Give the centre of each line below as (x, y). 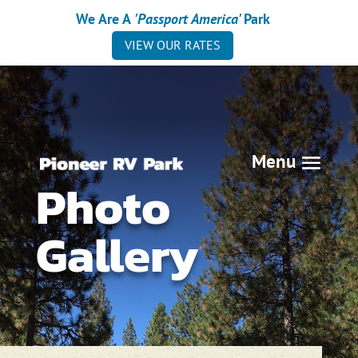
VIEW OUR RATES (173, 45)
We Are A (105, 18)
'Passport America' (189, 18)
